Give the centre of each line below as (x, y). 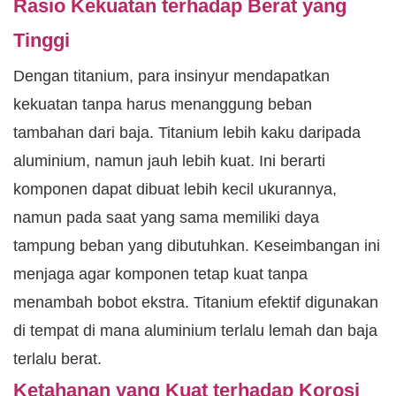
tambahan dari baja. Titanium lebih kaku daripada (187, 133)
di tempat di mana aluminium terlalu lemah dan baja (195, 331)
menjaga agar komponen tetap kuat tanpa (160, 274)
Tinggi (42, 41)
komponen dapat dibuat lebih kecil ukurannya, (175, 190)
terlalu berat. (57, 359)
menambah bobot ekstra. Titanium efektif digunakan (196, 303)
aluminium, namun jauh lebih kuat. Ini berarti (169, 161)
